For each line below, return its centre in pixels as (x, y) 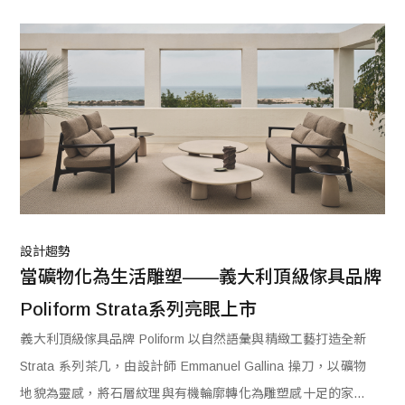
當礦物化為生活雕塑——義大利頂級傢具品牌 (201, 277)
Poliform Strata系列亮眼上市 (139, 310)
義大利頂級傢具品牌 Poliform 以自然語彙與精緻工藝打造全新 (193, 339)
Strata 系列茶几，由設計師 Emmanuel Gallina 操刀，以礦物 (193, 367)
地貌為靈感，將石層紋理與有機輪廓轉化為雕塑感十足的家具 (193, 394)
